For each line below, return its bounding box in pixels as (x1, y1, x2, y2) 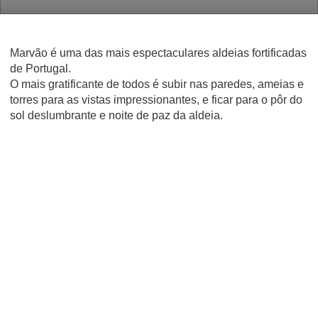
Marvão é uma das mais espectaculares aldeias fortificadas (10, 47, 307, 59)
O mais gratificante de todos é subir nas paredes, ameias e (10, 78, 304, 90)
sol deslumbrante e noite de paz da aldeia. (10, 109, 223, 121)
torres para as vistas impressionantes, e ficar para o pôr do (10, 94, 302, 106)
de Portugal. (10, 62, 71, 75)
